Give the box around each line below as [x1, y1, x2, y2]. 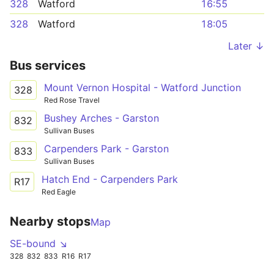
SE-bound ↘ [10, 237, 68, 250]
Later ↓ [228, 40, 264, 52]
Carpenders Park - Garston [44, 142, 169, 155]
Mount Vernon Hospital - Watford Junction [44, 81, 241, 94]
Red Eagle [42, 187, 76, 196]
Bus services [10, 58, 86, 73]
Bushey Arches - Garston [44, 111, 159, 124]
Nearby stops [10, 213, 91, 229]
